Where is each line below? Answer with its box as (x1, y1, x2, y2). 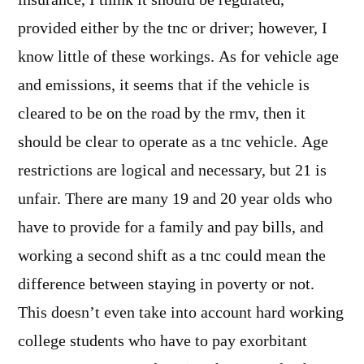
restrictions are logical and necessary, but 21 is (18, 160, 327, 180)
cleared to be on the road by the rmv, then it (18, 103, 305, 123)
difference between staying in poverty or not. (18, 274, 314, 294)
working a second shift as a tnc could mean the (18, 245, 326, 266)
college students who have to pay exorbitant (18, 331, 307, 351)
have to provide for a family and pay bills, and (18, 217, 323, 237)
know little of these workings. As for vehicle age (18, 46, 339, 67)
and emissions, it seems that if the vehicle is (18, 75, 310, 95)
